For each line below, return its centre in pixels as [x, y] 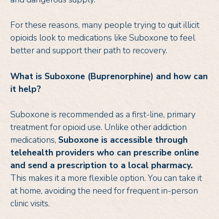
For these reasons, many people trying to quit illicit [105, 25]
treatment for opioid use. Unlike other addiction [99, 127]
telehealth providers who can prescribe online [105, 152]
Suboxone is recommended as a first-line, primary [103, 114]
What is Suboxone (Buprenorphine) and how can [109, 76]
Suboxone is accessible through [123, 140]
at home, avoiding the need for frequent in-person [104, 190]
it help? [26, 89]
